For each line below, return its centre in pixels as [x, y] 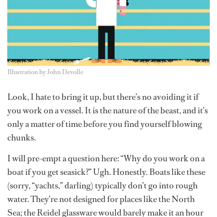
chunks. [22, 138]
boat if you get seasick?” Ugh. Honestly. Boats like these [106, 172]
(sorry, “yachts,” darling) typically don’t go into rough [102, 186]
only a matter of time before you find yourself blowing [105, 124]
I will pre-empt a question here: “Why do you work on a [106, 159]
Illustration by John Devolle [45, 72]
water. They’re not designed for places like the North [101, 199]
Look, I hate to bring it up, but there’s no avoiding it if [103, 97]
